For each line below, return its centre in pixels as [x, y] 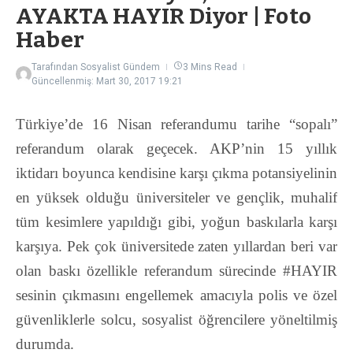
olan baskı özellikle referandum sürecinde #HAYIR [176, 271]
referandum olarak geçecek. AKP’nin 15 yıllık [176, 149]
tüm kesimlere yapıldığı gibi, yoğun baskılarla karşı [176, 222]
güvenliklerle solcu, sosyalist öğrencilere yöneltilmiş [176, 320]
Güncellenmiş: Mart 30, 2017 [95, 82]
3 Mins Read [210, 67]
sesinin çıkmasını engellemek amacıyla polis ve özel [176, 295]
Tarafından [56, 67]
